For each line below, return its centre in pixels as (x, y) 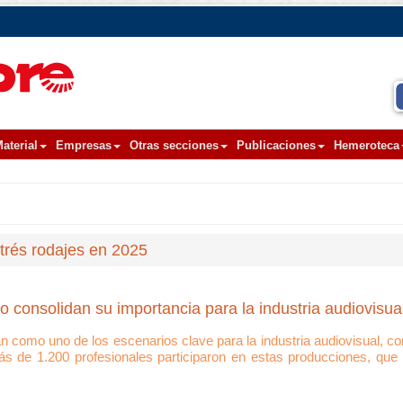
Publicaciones (276, 145)
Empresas (84, 145)
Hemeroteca (367, 145)
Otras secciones (174, 145)
